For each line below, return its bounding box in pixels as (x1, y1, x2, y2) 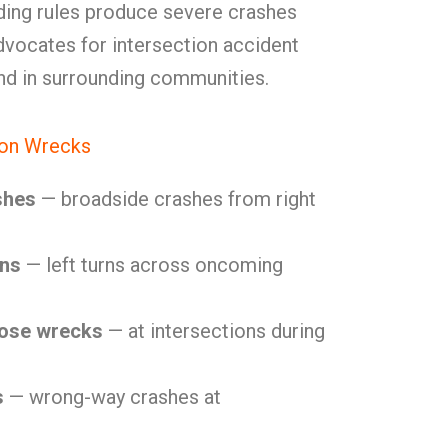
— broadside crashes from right (36, 187, 316, 211)
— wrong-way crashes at (4, 385, 221, 409)
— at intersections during (103, 319, 325, 343)
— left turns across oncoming (21, 253, 283, 277)
